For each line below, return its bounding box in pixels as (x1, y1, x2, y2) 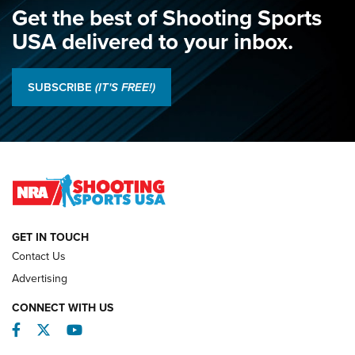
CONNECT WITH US (12, 299, 113, 316)
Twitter (50, 319, 91, 340)
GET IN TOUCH (12, 228, 89, 246)
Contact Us (12, 247, 66, 265)
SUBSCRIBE (28, 78, 95, 97)
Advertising (12, 269, 67, 287)
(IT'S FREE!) (95, 78, 155, 97)
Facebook (20, 319, 81, 340)
